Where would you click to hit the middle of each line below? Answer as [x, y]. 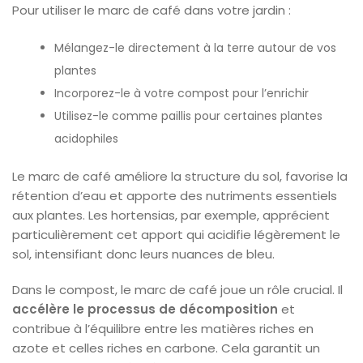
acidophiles [87, 138]
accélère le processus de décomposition [145, 309]
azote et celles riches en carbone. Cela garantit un [166, 348]
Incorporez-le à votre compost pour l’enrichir [182, 93]
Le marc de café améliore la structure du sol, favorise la [180, 176]
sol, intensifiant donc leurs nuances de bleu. [143, 254]
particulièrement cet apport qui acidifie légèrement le [176, 234]
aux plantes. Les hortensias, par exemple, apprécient [171, 215]
